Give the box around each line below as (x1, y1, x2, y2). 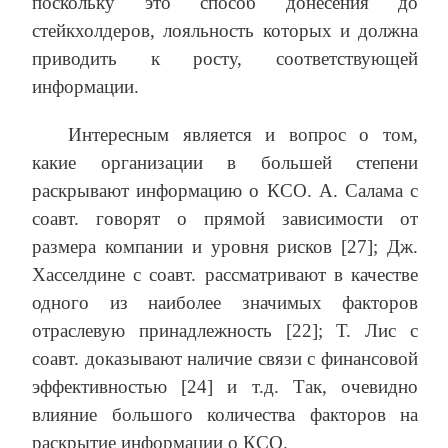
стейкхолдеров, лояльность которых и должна (32, 20, 418, 42)
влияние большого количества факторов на (32, 404, 418, 426)
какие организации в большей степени (32, 152, 418, 174)
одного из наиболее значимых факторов (32, 292, 418, 314)
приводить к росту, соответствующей (32, 48, 418, 70)
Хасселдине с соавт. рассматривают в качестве (32, 264, 418, 286)
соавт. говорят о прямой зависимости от (32, 208, 418, 230)
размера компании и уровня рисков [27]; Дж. (32, 236, 418, 258)
